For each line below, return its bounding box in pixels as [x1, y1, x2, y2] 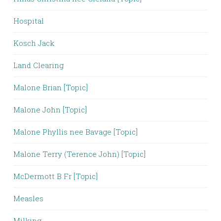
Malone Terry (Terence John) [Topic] [13, 149, 146, 159]
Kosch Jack [13, 38, 54, 48]
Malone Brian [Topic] [13, 82, 88, 92]
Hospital [13, 16, 44, 26]
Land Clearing [13, 60, 64, 70]
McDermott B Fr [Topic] [13, 171, 98, 181]
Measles [13, 193, 43, 203]
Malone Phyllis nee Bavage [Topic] [13, 127, 138, 137]
